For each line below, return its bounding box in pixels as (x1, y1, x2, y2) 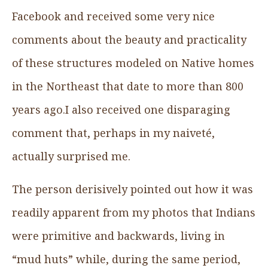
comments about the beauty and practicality (12, 32, 246, 47)
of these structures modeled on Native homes (12, 55, 254, 70)
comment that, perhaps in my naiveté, (12, 125, 215, 140)
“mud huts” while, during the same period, (12, 251, 240, 266)
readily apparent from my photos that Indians (12, 205, 255, 220)
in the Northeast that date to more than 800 (12, 78, 243, 93)
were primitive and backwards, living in (12, 228, 225, 243)
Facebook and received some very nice (12, 8, 215, 23)
